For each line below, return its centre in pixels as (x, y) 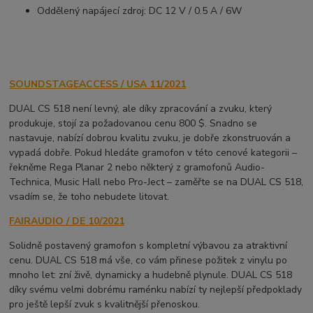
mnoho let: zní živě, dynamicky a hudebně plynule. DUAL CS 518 (151, 275)
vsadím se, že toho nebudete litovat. (89, 197)
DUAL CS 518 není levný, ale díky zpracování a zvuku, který (141, 109)
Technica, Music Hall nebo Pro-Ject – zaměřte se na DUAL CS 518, (156, 182)
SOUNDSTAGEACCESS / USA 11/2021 (98, 85)
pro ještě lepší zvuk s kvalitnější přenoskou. (106, 305)
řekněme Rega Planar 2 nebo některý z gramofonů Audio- (137, 168)
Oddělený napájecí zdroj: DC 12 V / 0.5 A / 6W (140, 11)
